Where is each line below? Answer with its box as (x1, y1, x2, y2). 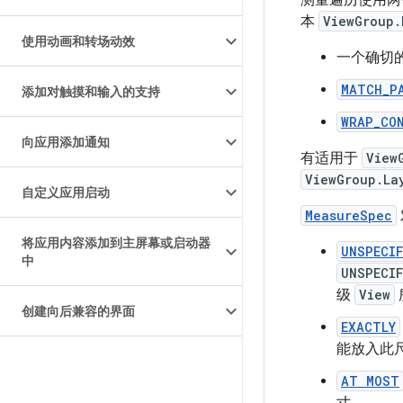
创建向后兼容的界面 (22, 303, 135, 319)
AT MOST (341, 372, 399, 390)
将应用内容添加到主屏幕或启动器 (22, 235, 210, 251)
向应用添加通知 (22, 134, 110, 150)
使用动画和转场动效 (22, 33, 135, 49)
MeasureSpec (305, 207, 392, 224)
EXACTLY (341, 318, 396, 336)
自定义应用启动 (22, 184, 110, 201)
